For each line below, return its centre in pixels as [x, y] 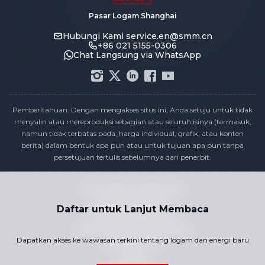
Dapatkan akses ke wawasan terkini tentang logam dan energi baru [132, 240]
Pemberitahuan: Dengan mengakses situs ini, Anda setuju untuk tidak [132, 110]
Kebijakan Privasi [132, 202]
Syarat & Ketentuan [132, 215]
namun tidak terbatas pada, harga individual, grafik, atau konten [132, 133]
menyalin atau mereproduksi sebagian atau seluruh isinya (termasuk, [132, 122]
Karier [132, 254]
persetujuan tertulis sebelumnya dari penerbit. [132, 157]
